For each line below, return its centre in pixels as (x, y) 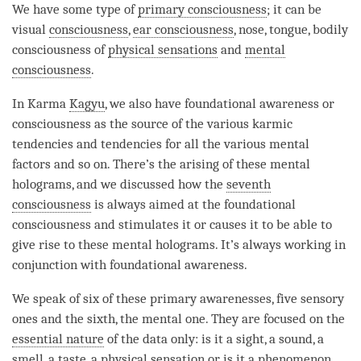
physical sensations (163, 49)
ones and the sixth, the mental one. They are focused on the (178, 318)
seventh (249, 184)
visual (31, 29)
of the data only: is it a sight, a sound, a (214, 338)
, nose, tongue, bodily (291, 29)
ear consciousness (183, 29)
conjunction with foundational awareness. (131, 264)
